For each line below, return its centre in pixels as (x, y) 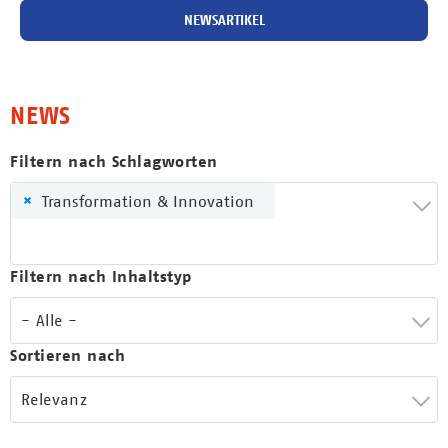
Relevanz (54, 399)
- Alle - (49, 320)
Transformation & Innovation (148, 201)
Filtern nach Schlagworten (114, 161)
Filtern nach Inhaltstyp (101, 276)
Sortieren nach (67, 355)
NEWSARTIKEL (224, 20)
